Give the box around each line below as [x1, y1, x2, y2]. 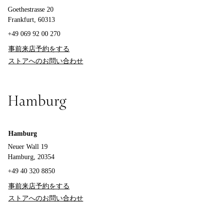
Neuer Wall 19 [8, 143, 48, 150]
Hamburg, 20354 [8, 153, 54, 161]
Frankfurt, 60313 [8, 16, 55, 23]
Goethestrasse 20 [8, 6, 54, 13]
